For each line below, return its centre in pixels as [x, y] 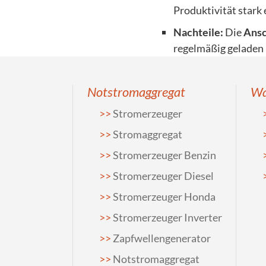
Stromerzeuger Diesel [163, 176]
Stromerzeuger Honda [164, 197]
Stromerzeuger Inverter [167, 217]
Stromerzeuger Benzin [164, 155]
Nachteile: [198, 32]
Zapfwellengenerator [162, 238]
